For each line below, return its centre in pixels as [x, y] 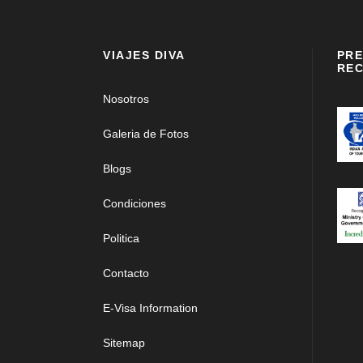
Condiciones [135, 203]
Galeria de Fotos [146, 134]
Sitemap [124, 343]
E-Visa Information [150, 308]
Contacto [126, 273]
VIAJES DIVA [144, 55]
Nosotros [126, 99]
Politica [121, 238]
